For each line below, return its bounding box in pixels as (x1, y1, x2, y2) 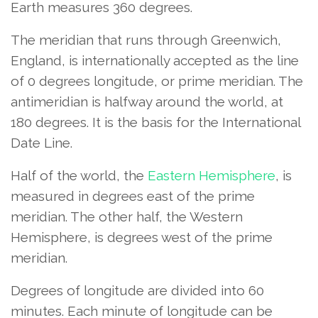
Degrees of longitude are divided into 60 (11, 282, 264, 298)
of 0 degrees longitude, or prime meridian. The (11, 72, 303, 89)
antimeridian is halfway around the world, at (11, 93, 283, 109)
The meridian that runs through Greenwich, (11, 31, 281, 48)
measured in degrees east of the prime (11, 187, 255, 204)
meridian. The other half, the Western (11, 208, 243, 224)
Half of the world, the (11, 167, 148, 183)
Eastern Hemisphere (148, 167, 275, 183)
